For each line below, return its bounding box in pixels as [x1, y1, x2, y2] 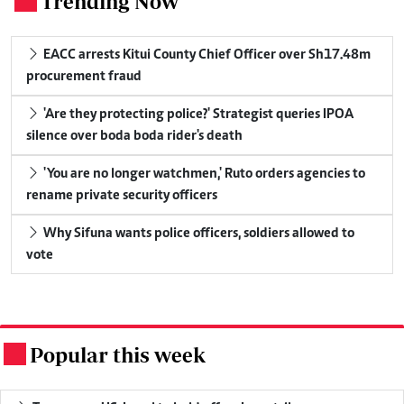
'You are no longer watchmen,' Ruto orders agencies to [41, 167, 365, 182]
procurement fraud [26, 69, 142, 85]
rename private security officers [26, 188, 217, 204]
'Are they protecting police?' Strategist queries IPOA [41, 107, 353, 123]
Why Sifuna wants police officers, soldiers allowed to [41, 226, 354, 242]
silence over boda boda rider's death [26, 129, 243, 144]
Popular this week [30, 343, 206, 368]
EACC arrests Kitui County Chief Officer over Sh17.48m [41, 48, 371, 63]
